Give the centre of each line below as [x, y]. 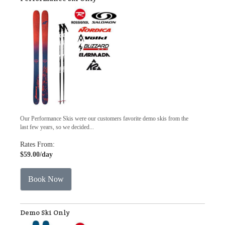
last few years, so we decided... [57, 127]
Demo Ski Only [45, 212]
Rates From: [37, 144]
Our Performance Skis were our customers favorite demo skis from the [104, 119]
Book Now [46, 179]
